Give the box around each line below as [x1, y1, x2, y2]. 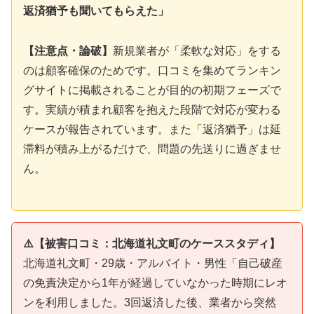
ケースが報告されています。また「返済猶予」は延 [23, 123, 281, 135]
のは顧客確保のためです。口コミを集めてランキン [23, 64, 281, 76]
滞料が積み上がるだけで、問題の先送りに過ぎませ [23, 142, 281, 155]
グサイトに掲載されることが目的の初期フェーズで [23, 83, 281, 96]
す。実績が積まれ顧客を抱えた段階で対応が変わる [23, 103, 281, 116]
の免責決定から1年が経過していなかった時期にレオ [23, 276, 287, 289]
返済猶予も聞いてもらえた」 [23, 5, 169, 18]
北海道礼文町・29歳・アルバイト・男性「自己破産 [23, 257, 282, 269]
